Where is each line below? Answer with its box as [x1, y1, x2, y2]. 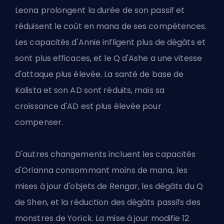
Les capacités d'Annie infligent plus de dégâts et [15, 36, 205, 48]
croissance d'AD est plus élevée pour [15, 100, 161, 112]
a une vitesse [150, 52, 202, 64]
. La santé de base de [100, 68, 184, 80]
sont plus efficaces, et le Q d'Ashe [15, 52, 150, 64]
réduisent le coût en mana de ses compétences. [15, 20, 207, 32]
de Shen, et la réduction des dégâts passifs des [15, 196, 200, 208]
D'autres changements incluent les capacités [15, 148, 196, 160]
